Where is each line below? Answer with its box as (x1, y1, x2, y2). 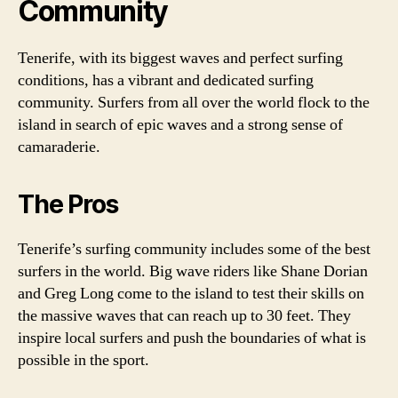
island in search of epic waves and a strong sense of (18, 115, 343, 135)
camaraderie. (18, 137, 100, 157)
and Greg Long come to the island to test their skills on (18, 283, 364, 304)
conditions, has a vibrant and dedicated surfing (18, 70, 314, 91)
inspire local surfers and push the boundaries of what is (18, 328, 366, 348)
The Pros (18, 189, 118, 219)
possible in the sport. (18, 350, 149, 370)
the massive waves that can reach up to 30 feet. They (18, 306, 351, 326)
